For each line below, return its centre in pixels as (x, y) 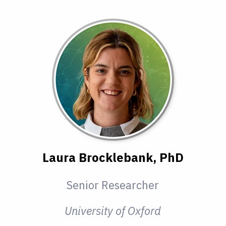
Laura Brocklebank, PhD (113, 158)
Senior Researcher (113, 185)
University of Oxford (113, 211)
